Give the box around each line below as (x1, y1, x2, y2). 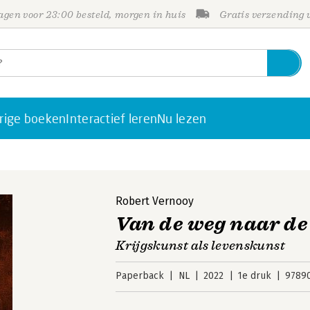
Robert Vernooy (116, 194, 194, 208)
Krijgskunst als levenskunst (116, 238, 285, 253)
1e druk (237, 270, 271, 282)
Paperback (116, 270, 165, 282)
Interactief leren (66, 111, 158, 126)
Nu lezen (157, 111, 207, 126)
